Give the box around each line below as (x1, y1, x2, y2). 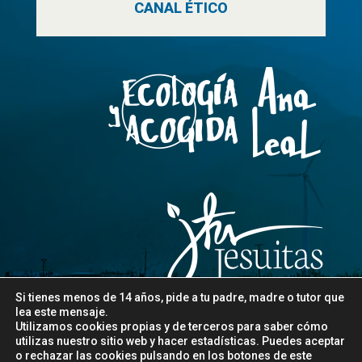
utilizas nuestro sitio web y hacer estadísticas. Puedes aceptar (15, 335, 345, 347)
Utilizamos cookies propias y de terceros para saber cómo (15, 320, 328, 333)
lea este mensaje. (15, 305, 108, 318)
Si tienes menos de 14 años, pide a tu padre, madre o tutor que (15, 291, 344, 304)
